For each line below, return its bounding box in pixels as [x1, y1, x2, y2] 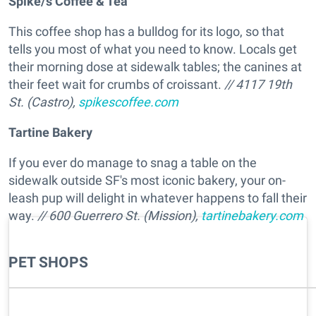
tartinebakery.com [201, 208, 303, 224]
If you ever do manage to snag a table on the [8, 155, 257, 171]
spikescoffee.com [78, 95, 178, 110]
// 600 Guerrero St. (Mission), [35, 208, 201, 224]
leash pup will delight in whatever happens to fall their [8, 190, 307, 206]
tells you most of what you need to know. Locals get [8, 42, 297, 57]
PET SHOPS [8, 253, 88, 272]
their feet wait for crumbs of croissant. [8, 77, 224, 92]
